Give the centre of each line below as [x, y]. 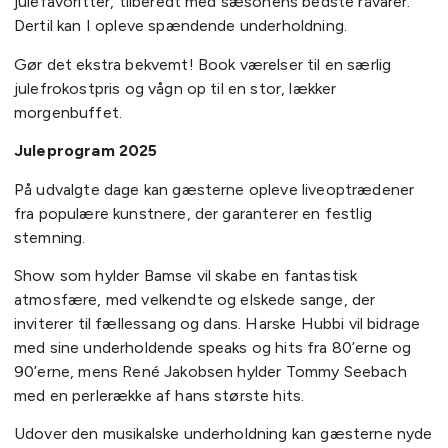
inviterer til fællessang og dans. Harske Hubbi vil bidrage [217, 324]
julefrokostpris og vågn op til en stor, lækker [175, 88]
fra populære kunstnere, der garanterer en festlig [193, 213]
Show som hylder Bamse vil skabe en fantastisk [186, 276]
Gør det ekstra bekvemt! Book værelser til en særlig [203, 64]
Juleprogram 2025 [86, 151]
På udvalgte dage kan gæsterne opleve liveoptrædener [214, 189]
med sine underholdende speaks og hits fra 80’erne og [213, 348]
